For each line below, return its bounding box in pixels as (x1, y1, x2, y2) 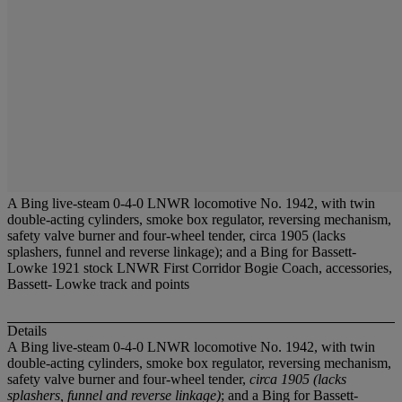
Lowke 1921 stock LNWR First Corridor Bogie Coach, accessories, (7, 260, 392, 275)
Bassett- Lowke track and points (7, 276, 189, 292)
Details (7, 323, 47, 339)
